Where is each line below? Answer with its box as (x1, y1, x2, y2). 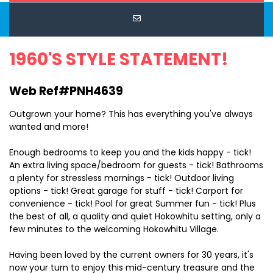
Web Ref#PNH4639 (9, 83, 123, 100)
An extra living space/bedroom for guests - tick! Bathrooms (9, 159, 263, 172)
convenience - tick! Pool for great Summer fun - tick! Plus (9, 197, 256, 210)
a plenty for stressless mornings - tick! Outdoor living (9, 172, 234, 185)
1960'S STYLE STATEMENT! (9, 48, 229, 72)
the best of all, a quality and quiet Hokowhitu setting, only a (9, 210, 261, 223)
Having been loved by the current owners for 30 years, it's (9, 249, 253, 261)
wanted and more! (9, 121, 88, 133)
